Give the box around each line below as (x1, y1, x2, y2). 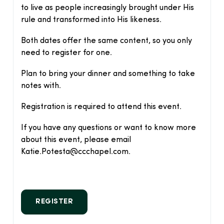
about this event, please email (21, 136, 131, 144)
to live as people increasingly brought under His (21, 4, 194, 12)
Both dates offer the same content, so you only (21, 37, 192, 45)
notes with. (21, 82, 61, 90)
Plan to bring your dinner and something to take (21, 70, 195, 78)
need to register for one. (21, 49, 112, 57)
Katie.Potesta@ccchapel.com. (21, 148, 131, 156)
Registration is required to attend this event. (21, 103, 182, 111)
